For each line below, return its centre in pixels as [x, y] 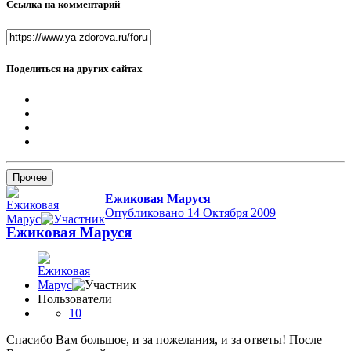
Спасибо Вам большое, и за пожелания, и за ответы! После [164, 339]
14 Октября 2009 [232, 212]
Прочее [30, 177]
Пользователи [75, 299]
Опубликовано [146, 212]
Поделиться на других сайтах [74, 68]
